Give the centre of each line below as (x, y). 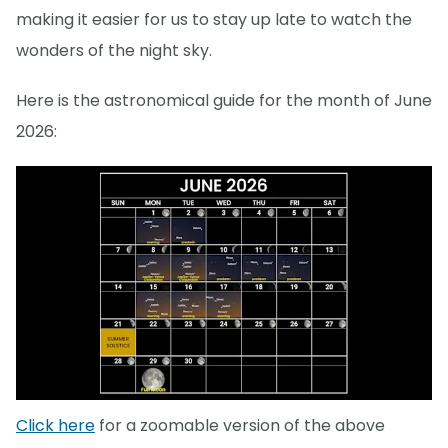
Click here (55, 425)
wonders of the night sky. (114, 51)
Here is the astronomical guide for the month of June (224, 101)
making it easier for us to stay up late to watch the (214, 20)
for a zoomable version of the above (240, 425)
